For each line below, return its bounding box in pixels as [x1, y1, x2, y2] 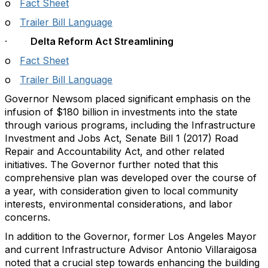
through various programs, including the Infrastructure [5, 119, 255, 131]
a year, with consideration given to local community [5, 185, 238, 197]
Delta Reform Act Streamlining [28, 35, 173, 47]
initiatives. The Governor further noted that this [5, 159, 218, 170]
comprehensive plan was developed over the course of [5, 172, 257, 184]
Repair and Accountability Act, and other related [5, 145, 224, 157]
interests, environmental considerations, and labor [5, 198, 233, 210]
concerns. [5, 211, 50, 223]
